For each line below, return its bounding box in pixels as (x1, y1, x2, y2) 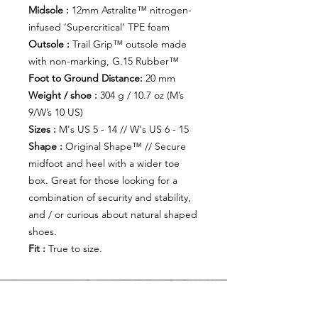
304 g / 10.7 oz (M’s (97, 89, 184, 102)
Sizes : (28, 123, 56, 136)
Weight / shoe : (28, 89, 97, 102)
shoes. (28, 225, 57, 238)
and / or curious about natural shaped (28, 208, 197, 221)
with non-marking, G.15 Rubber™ (28, 55, 179, 68)
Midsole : (28, 4, 69, 17)
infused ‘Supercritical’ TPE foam (28, 21, 170, 34)
